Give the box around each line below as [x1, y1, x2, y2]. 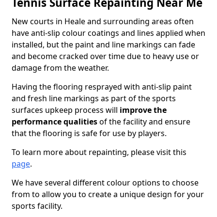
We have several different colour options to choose [12, 177, 199, 188]
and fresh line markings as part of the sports [12, 93, 176, 104]
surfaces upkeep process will [12, 105, 120, 115]
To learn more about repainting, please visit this [12, 147, 186, 157]
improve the [120, 105, 167, 115]
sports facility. [12, 201, 62, 211]
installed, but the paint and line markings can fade [12, 39, 195, 50]
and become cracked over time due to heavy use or [12, 51, 199, 62]
